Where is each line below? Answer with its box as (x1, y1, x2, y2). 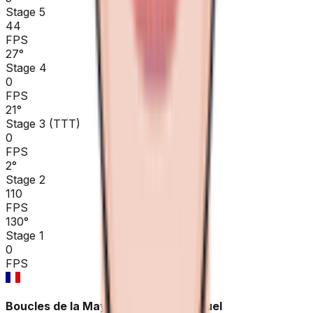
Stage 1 (6, 228, 44, 243)
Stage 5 (6, 5, 45, 20)
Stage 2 (6, 173, 45, 187)
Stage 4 (6, 61, 47, 75)
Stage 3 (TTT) (6, 117, 80, 131)
